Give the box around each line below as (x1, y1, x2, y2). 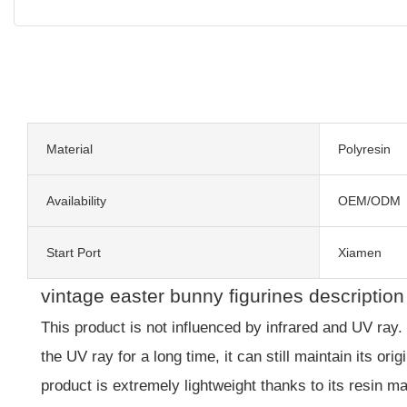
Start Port (46, 244, 101, 260)
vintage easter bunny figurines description (41, 284, 404, 306)
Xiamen (337, 244, 382, 260)
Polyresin (337, 141, 391, 156)
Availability (46, 193, 106, 208)
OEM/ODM (337, 193, 401, 208)
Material (46, 141, 93, 156)
